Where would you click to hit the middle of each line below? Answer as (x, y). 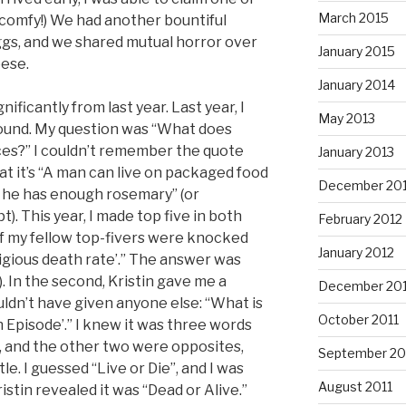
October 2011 (358, 319)
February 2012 (360, 218)
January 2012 (356, 252)
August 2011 (355, 386)
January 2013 (356, 151)
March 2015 (353, 17)
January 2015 (356, 51)
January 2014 (356, 84)
